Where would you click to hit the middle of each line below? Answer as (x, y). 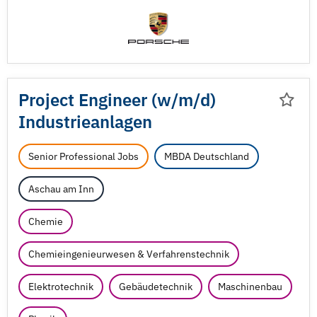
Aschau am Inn (61, 189)
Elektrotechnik (61, 287)
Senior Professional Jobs (83, 156)
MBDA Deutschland (207, 156)
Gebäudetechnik (156, 287)
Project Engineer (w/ (98, 100)
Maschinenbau (250, 287)
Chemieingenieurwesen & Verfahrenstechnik (129, 254)
